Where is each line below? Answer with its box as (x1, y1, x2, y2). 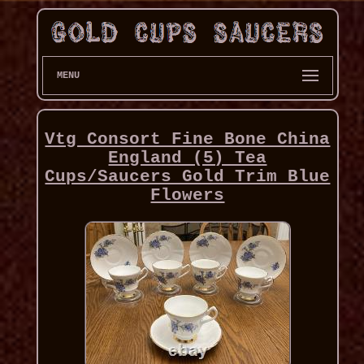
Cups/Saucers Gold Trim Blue (45, 167, 331, 187)
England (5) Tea (108, 149, 267, 168)
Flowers (150, 186, 225, 206)
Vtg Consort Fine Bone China (45, 130, 331, 149)
